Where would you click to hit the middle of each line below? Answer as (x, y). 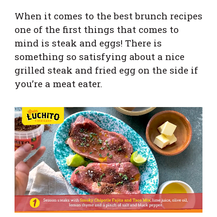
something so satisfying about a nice (100, 56)
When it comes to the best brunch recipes (108, 15)
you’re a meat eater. (58, 83)
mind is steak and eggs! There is (88, 43)
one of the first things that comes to (97, 29)
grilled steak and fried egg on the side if (106, 70)
